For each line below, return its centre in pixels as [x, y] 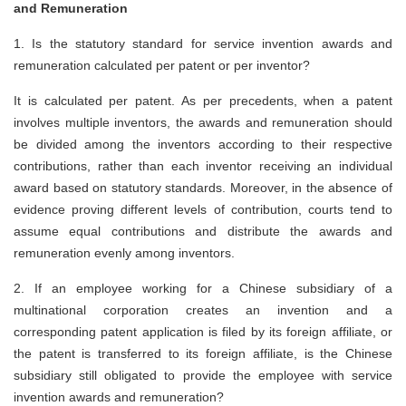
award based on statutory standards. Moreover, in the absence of [203, 188]
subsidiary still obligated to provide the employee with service [203, 376]
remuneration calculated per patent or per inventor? [164, 66]
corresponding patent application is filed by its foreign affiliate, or [203, 332]
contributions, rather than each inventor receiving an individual [203, 166]
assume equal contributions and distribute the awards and [203, 232]
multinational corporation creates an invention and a [203, 310]
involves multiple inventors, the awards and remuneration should [203, 123]
